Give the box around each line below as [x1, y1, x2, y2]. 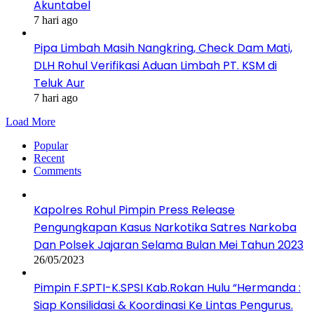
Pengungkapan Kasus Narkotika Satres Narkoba [34, 219, 296, 235]
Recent [34, 151, 64, 164]
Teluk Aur [34, 74, 85, 91]
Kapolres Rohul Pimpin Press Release [34, 201, 235, 218]
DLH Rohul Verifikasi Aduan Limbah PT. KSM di [34, 57, 277, 74]
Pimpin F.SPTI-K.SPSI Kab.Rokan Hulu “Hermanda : [34, 279, 301, 296]
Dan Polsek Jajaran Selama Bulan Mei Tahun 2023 [34, 236, 303, 253]
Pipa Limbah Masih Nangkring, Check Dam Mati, [34, 39, 292, 56]
